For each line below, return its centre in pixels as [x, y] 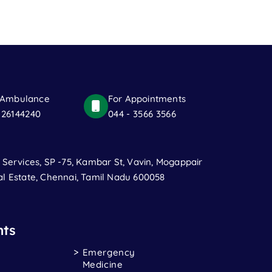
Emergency [109, 252]
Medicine [103, 264]
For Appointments [147, 99]
